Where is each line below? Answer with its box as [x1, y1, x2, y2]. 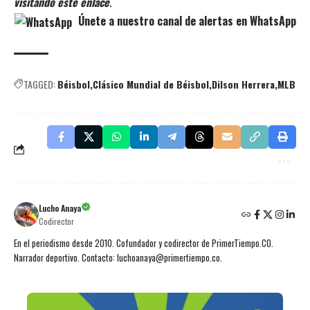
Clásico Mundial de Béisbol [93, 77, 209, 92]
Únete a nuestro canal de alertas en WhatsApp [75, 12, 296, 30]
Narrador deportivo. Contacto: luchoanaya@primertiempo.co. [14, 251, 222, 265]
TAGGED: [24, 77, 55, 92]
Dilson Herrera [212, 77, 275, 92]
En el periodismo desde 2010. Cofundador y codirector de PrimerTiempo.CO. [14, 237, 273, 250]
